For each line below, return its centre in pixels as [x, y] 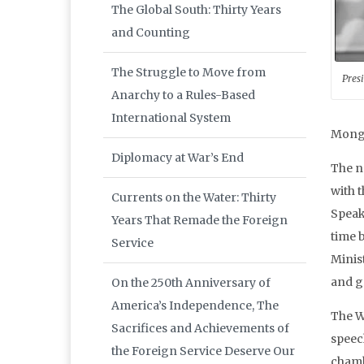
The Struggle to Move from [188, 73]
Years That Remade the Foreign [199, 221]
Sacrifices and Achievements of [200, 329]
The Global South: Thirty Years [196, 10]
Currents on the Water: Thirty [194, 198]
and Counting [151, 33]
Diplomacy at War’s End [178, 158]
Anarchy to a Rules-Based [183, 95]
